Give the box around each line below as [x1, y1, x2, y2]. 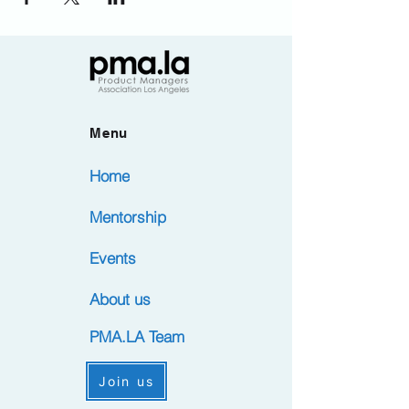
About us [89, 289, 151, 309]
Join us [99, 373, 154, 389]
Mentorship [89, 207, 166, 226]
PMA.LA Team [89, 327, 184, 346]
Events [89, 248, 136, 267]
